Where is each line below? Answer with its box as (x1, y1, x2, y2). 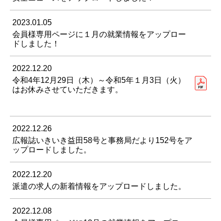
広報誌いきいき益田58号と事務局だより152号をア (12, 136, 192, 145)
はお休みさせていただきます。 (12, 85, 123, 94)
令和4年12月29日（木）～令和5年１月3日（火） (12, 76, 185, 85)
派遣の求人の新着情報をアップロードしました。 (12, 182, 186, 191)
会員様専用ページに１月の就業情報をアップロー (12, 30, 186, 39)
